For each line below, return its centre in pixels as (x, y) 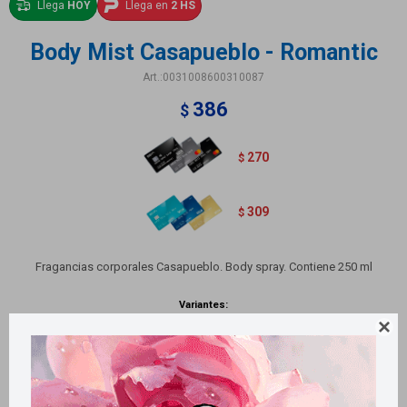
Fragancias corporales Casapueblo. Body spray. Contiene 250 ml (203, 266)
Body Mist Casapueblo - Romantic (203, 52)
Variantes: (203, 304)
